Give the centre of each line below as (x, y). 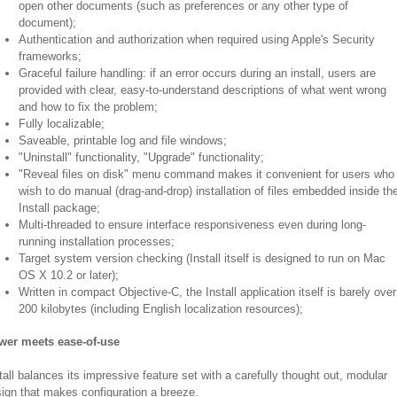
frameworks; (50, 56)
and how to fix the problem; (88, 106)
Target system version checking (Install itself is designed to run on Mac (202, 258)
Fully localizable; (62, 123)
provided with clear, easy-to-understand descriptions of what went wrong (202, 90)
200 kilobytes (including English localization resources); (161, 308)
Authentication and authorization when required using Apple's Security (197, 39)
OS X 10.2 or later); (69, 275)
